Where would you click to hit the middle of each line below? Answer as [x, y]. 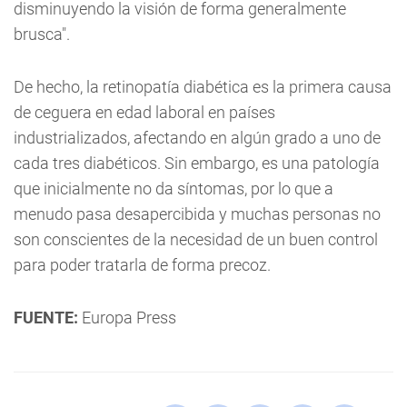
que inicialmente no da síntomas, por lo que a [174, 189]
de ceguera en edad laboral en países [144, 112]
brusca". [42, 34]
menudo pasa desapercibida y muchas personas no [197, 214]
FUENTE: [46, 318]
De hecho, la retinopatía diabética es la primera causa [203, 87]
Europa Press [127, 318]
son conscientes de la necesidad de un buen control [196, 239]
